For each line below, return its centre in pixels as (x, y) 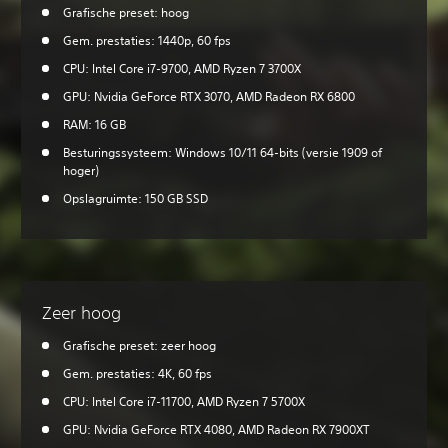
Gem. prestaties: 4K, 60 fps (137, 374)
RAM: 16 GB (94, 125)
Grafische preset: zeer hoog (139, 346)
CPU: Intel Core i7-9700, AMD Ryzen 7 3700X (182, 69)
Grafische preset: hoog (126, 13)
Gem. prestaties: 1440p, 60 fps (147, 41)
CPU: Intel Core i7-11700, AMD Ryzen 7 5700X (184, 402)
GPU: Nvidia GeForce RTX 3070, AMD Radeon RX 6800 (209, 97)
